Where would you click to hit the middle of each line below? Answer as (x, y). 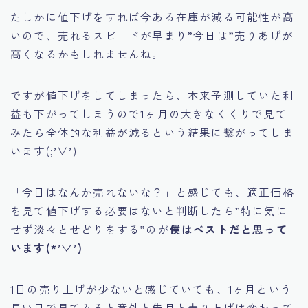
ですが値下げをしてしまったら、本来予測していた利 (152, 95)
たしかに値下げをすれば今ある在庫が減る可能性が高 (152, 16)
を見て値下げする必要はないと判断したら (123, 210)
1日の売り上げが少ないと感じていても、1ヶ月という (152, 288)
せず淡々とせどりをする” (78, 229)
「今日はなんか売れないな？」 (93, 191)
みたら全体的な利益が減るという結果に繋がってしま (152, 132)
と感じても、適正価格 (235, 191)
